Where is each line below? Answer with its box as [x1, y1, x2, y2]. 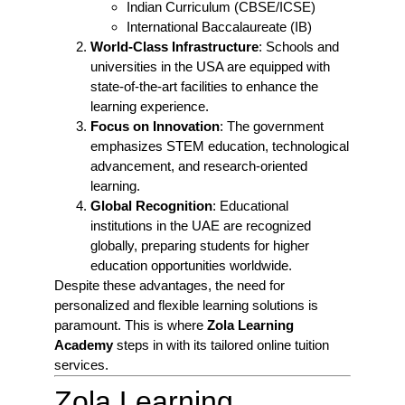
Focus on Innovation [90, 118, 220, 134]
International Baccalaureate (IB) [127, 18, 312, 34]
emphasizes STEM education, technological [90, 137, 349, 154]
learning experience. [90, 98, 209, 114]
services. [54, 356, 108, 372]
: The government [220, 118, 324, 134]
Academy [54, 336, 113, 353]
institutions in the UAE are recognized [90, 217, 311, 233]
